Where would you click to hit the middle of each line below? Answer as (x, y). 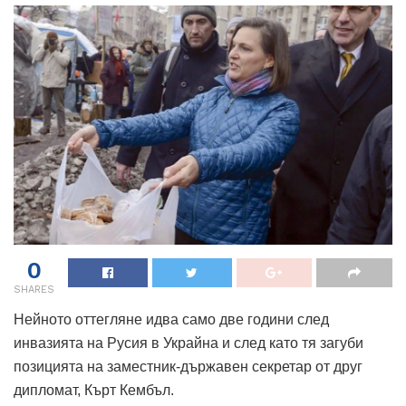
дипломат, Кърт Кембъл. (94, 391)
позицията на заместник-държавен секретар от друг (188, 367)
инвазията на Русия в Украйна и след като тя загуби (188, 343)
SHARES (34, 290)
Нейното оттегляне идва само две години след (171, 320)
